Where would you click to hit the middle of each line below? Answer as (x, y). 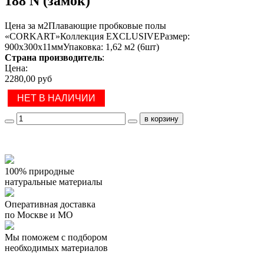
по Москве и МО (39, 214)
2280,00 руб (28, 78)
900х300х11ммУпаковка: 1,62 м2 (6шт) (82, 47)
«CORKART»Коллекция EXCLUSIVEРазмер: (97, 36)
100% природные (39, 171)
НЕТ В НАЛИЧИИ (56, 98)
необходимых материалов (56, 247)
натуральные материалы (54, 181)
